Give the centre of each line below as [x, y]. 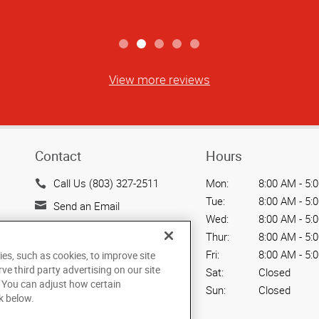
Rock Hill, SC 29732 [98, 246]
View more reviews [159, 80]
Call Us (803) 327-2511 [106, 183]
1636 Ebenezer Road [101, 228]
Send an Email [86, 205]
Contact [58, 156]
